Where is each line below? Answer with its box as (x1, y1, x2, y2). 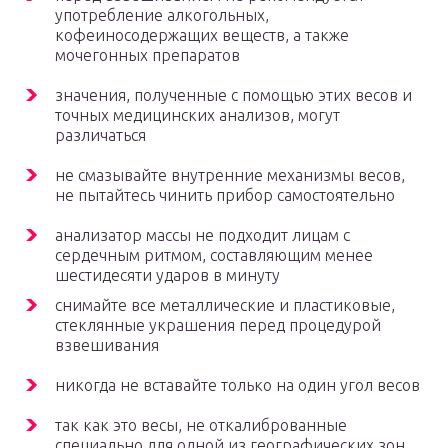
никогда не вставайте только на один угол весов (55, 376, 420, 395)
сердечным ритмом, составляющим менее (55, 246, 373, 265)
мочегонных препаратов (55, 46, 240, 65)
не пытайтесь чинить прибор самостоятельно (55, 186, 395, 205)
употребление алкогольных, (55, 6, 269, 25)
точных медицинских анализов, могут (55, 106, 340, 125)
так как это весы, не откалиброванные (55, 416, 347, 435)
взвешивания (55, 336, 159, 355)
